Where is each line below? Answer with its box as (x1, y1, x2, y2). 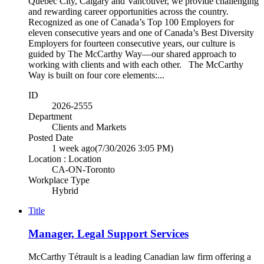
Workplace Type (28, 175, 90, 186)
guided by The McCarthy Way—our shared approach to (28, 49, 236, 60)
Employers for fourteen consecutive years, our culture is (28, 38, 235, 49)
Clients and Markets (52, 122, 126, 133)
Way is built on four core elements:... (28, 70, 164, 81)
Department (28, 111, 72, 122)
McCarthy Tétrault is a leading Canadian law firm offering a (28, 251, 251, 262)
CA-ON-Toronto (52, 164, 115, 175)
